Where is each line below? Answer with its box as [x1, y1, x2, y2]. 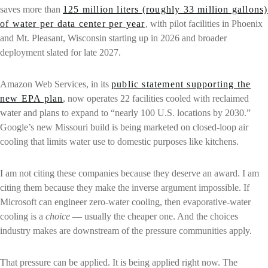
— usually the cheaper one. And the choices [70, 211, 238, 221]
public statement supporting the [111, 79, 251, 90]
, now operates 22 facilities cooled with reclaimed [63, 93, 249, 104]
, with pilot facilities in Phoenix [145, 19, 263, 29]
